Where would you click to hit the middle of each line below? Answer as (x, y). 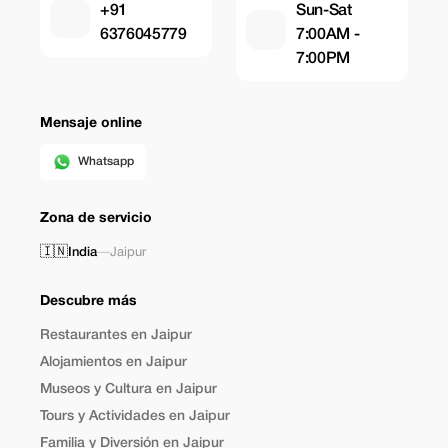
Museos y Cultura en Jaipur (128, 389)
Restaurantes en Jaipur (116, 335)
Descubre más (88, 301)
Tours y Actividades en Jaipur (135, 416)
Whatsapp (106, 161)
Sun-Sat (324, 11)
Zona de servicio (96, 218)
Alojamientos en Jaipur (113, 362)
